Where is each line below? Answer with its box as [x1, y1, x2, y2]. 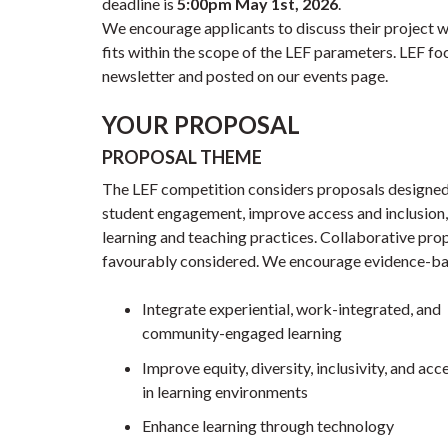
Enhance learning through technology [142, 415, 394, 435]
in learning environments [142, 381, 308, 401]
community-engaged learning [142, 323, 342, 343]
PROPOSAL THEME [102, 146, 262, 169]
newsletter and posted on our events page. [102, 66, 388, 86]
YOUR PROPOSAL [102, 110, 300, 140]
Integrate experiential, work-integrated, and [142, 299, 441, 319]
